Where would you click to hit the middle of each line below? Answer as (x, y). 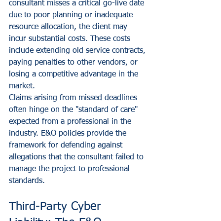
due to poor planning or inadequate (72, 16)
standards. (27, 181)
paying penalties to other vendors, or (74, 63)
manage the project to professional (71, 169)
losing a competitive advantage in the (75, 75)
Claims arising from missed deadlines (74, 98)
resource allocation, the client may (69, 27)
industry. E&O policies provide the (69, 134)
